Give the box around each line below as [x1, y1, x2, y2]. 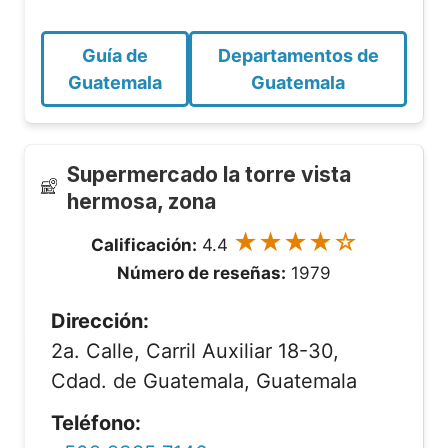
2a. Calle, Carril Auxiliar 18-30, [51, 339, 339, 363]
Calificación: [90, 235, 197, 255]
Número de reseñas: [117, 263, 286, 283]
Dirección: [51, 309, 149, 333]
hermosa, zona [66, 189, 216, 214]
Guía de [82, 45, 149, 66]
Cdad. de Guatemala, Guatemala [51, 369, 357, 393]
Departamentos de [217, 45, 379, 66]
